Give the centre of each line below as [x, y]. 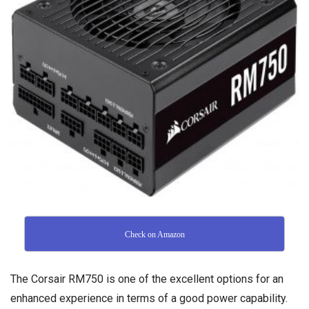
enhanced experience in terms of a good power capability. [149, 298]
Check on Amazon [154, 234]
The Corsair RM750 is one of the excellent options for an [147, 279]
